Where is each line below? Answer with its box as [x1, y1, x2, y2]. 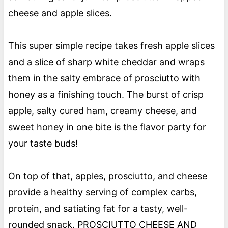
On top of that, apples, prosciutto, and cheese [8, 170, 207, 182]
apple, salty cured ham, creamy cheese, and [8, 105, 197, 117]
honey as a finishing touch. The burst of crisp [8, 89, 204, 100]
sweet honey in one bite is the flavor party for [8, 122, 206, 133]
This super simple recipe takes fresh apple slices [8, 40, 215, 51]
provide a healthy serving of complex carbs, [8, 187, 197, 198]
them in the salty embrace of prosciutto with [8, 73, 201, 84]
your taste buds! [8, 138, 80, 149]
